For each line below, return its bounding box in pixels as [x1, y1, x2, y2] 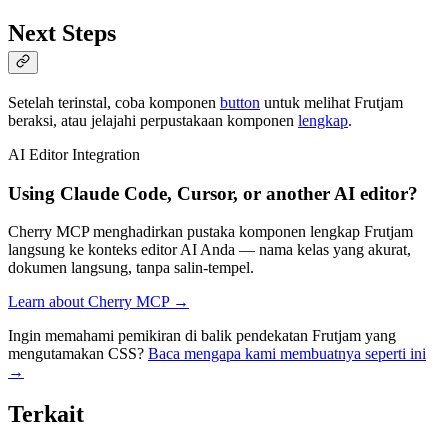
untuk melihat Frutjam [260, 94, 403, 111]
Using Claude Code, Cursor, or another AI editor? [8, 182, 418, 204]
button [220, 94, 260, 111]
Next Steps [8, 20, 116, 47]
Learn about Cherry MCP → [8, 293, 189, 311]
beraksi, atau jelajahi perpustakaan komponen [8, 112, 298, 129]
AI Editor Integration [8, 146, 140, 163]
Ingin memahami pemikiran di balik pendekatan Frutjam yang [8, 327, 396, 345]
